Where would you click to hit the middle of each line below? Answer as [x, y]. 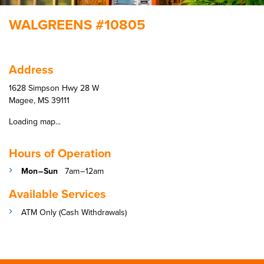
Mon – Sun [41, 171]
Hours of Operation [60, 153]
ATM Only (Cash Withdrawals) [74, 212]
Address [31, 70]
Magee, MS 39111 [39, 100]
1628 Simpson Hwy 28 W [54, 88]
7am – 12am [82, 171]
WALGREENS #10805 [77, 25]
